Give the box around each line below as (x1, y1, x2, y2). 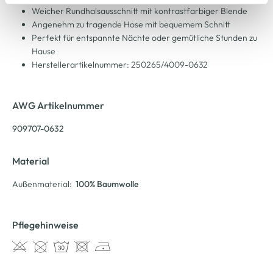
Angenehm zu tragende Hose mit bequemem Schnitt (32, 18, 230, 30)
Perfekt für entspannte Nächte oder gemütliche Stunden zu (32, 32, 257, 43)
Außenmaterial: (12, 178, 72, 190)
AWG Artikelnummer (12, 99, 104, 112)
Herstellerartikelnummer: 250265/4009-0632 (32, 58, 208, 70)
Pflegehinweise (12, 218, 79, 231)
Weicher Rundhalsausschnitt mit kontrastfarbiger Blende (32, 5, 247, 16)
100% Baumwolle (76, 178, 138, 190)
